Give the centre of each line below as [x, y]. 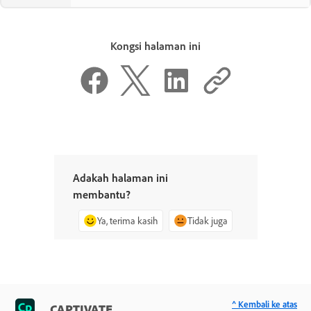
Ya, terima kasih [128, 220]
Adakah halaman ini [120, 178]
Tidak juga [208, 220]
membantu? [101, 194]
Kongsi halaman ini [155, 45]
